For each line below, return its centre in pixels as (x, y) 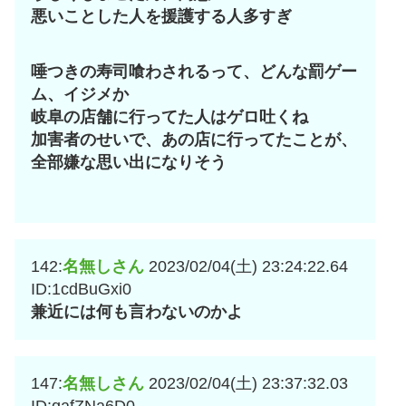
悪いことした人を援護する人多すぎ (161, 17)
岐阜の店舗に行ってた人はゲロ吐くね (169, 117)
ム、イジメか (80, 95)
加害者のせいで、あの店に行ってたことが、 (194, 140)
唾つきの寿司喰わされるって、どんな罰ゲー (194, 72)
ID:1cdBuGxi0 (81, 290)
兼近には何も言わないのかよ (137, 312)
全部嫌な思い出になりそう (129, 163)
